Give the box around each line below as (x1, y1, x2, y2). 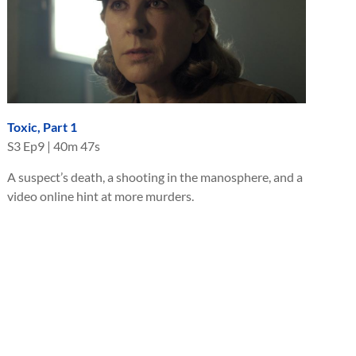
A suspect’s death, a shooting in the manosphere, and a (7, 168, 303, 184)
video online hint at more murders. (7, 188, 194, 203)
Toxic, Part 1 (7, 118, 77, 134)
